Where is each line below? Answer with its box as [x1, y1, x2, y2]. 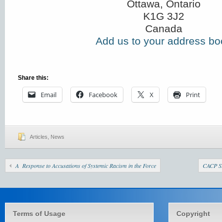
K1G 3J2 [143, 10, 184, 22]
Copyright [176, 210, 210, 218]
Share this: [18, 74, 49, 81]
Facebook [89, 90, 117, 99]
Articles [30, 134, 48, 140]
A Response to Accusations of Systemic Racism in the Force [15, 162, 156, 169]
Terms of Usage [13, 210, 65, 218]
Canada [145, 23, 182, 34]
